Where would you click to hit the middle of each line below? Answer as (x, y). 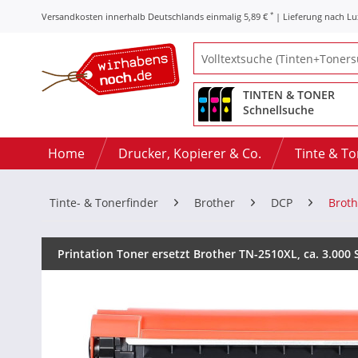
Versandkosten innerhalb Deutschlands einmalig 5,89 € (156, 16)
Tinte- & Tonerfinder (104, 203)
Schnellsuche (278, 110)
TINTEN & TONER (289, 95)
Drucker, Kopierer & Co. (190, 153)
